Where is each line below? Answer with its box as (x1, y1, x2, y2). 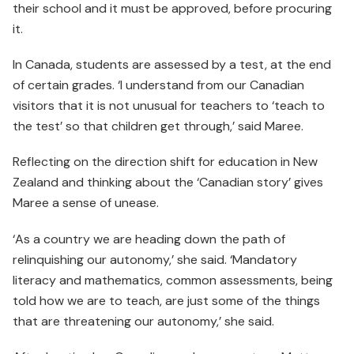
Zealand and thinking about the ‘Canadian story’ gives (13, 174, 323, 191)
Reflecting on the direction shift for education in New (13, 153, 318, 171)
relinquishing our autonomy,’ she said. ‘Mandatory (13, 250, 297, 268)
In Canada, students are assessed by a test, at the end (13, 56, 331, 73)
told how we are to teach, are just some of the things (13, 292, 320, 309)
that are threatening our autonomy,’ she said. (13, 312, 274, 330)
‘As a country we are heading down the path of (13, 230, 285, 247)
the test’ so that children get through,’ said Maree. (13, 118, 303, 135)
